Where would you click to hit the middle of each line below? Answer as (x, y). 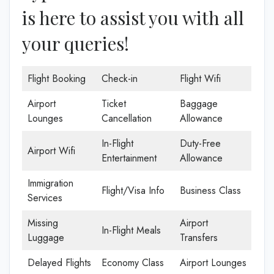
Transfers (199, 237)
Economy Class (133, 262)
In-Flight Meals (131, 230)
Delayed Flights (59, 262)
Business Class (210, 190)
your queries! (76, 43)
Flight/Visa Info (133, 190)
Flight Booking (57, 78)
